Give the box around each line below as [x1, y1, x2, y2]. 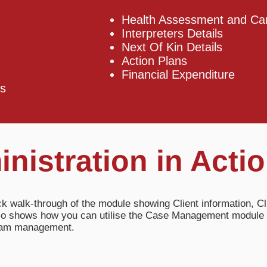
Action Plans [122, 54, 187, 67]
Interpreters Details [122, 27, 223, 40]
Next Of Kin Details [122, 41, 222, 54]
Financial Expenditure [122, 68, 235, 81]
